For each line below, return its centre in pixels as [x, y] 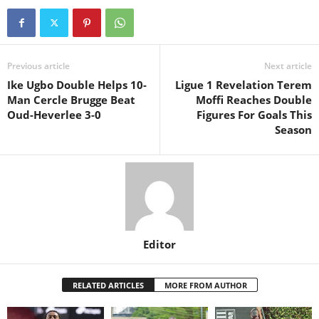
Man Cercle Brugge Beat [71, 99]
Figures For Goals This [254, 114]
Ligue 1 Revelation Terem [244, 84]
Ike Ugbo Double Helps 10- [77, 84]
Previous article [38, 66]
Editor [159, 244]
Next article [288, 66]
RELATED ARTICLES [108, 285]
